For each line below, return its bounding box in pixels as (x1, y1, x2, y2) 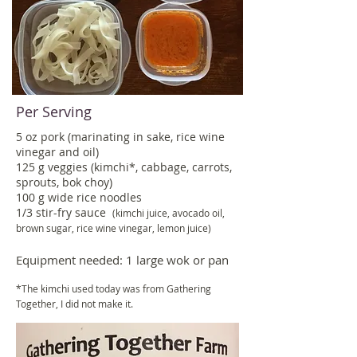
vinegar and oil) (16, 144, 102, 159)
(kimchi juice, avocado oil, (112, 206, 225, 219)
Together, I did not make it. (16, 297, 135, 310)
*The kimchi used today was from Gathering (16, 282, 211, 295)
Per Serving (16, 102, 92, 121)
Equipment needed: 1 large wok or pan (16, 252, 229, 268)
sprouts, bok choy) (16, 175, 112, 190)
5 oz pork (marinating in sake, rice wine (16, 129, 225, 144)
